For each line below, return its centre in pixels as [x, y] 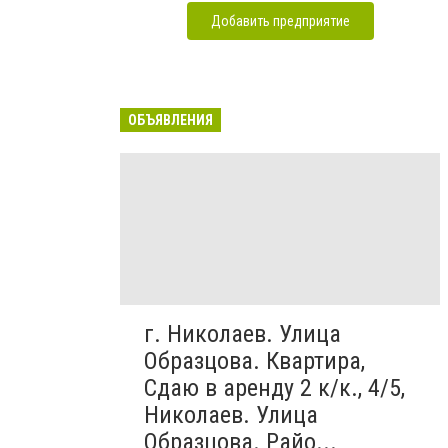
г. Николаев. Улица [242, 333]
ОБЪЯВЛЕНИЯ [170, 119]
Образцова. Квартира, [254, 360]
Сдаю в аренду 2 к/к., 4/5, [274, 387]
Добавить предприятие [280, 20]
